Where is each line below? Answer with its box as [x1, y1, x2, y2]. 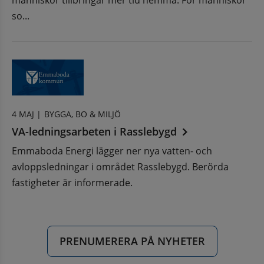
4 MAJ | [12, 108, 41, 120]
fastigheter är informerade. [12, 176, 133, 190]
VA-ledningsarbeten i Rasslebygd [12, 124, 177, 139]
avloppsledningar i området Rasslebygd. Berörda [12, 160, 229, 174]
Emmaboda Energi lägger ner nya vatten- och [12, 144, 212, 158]
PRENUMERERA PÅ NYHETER [59, 234, 205, 249]
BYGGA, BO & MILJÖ [44, 108, 121, 120]
